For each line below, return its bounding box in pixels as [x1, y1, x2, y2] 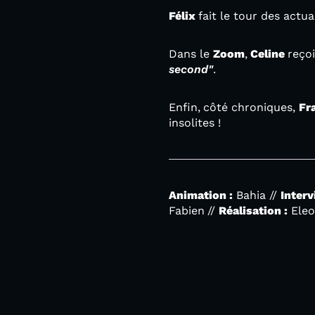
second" [169, 63, 213, 76]
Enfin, [169, 101, 200, 114]
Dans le [169, 47, 213, 60]
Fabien [169, 204, 205, 217]
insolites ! [169, 116, 221, 129]
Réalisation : [219, 204, 288, 217]
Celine [247, 47, 288, 60]
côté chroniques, [203, 101, 299, 114]
